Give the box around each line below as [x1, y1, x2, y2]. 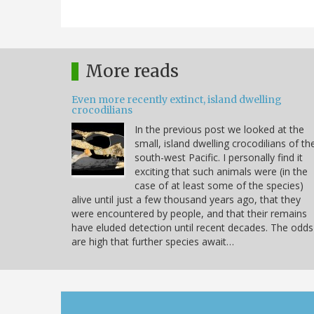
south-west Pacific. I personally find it [135, 151, 303, 165]
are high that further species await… [71, 235, 234, 249]
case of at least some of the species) [135, 179, 303, 193]
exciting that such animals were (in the [135, 165, 308, 179]
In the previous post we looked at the [135, 123, 304, 137]
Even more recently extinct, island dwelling [71, 93, 282, 107]
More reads [86, 60, 179, 83]
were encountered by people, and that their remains [71, 207, 307, 221]
